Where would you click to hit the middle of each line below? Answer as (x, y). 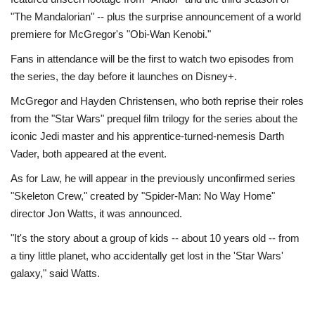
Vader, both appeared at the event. (90, 153)
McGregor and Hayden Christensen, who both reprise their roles (157, 101)
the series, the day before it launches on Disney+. (124, 76)
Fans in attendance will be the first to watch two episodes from (152, 58)
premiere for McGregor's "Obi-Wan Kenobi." (111, 34)
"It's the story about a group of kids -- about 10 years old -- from (155, 238)
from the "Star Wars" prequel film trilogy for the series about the (154, 118)
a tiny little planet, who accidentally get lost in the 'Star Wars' (147, 255)
